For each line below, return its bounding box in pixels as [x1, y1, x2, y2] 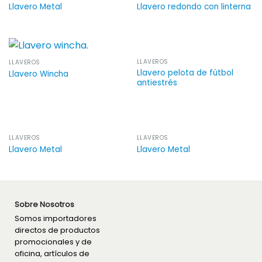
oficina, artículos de [15, 248, 89, 260]
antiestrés [136, 77, 177, 89]
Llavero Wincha [8, 68, 68, 80]
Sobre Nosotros [15, 199, 74, 211]
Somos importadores [15, 213, 96, 225]
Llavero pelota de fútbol [136, 67, 233, 79]
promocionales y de [15, 236, 92, 248]
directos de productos [15, 225, 100, 236]
